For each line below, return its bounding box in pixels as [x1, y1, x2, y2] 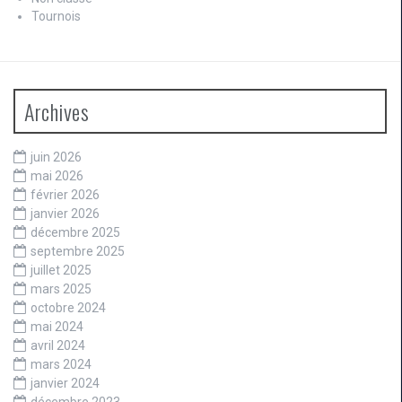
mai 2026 [31, 168, 83, 183]
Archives [24, 94, 89, 127]
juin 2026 [31, 149, 82, 164]
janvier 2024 [31, 375, 100, 390]
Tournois [31, 8, 81, 23]
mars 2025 [31, 281, 92, 296]
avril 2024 [31, 337, 85, 353]
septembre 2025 [31, 243, 125, 258]
